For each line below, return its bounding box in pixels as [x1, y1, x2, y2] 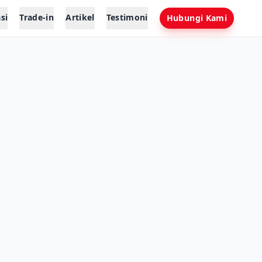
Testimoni [106, 12, 148, 23]
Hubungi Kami [166, 12, 227, 23]
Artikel [65, 12, 95, 23]
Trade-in [19, 12, 54, 23]
